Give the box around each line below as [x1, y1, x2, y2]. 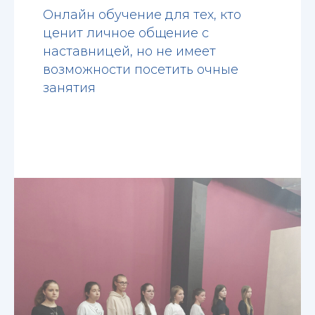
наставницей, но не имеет [42, 44, 216, 60]
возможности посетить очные [42, 62, 238, 78]
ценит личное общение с [42, 25, 209, 41]
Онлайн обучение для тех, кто [42, 7, 241, 23]
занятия [42, 80, 96, 96]
